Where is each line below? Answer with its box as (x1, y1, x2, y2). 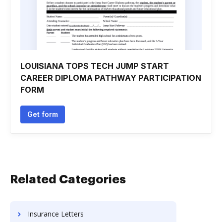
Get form (27, 110, 58, 118)
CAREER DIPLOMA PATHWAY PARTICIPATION (20, 73, 201, 83)
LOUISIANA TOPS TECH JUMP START (20, 61, 169, 71)
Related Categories (10, 173, 126, 185)
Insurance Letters (28, 209, 84, 219)
